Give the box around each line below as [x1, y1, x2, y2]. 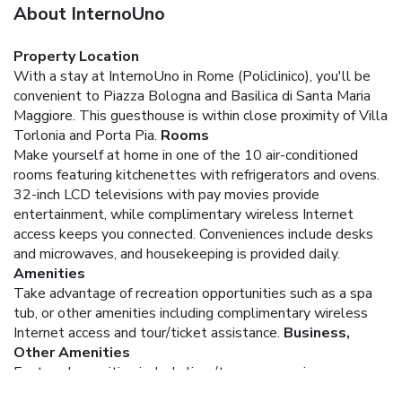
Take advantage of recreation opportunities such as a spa [13, 283, 372, 303]
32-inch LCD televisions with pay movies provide [13, 184, 319, 205]
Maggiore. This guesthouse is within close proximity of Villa [13, 105, 388, 126]
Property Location [13, 46, 139, 66]
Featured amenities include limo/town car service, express [13, 362, 377, 382]
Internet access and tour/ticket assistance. [13, 322, 280, 343]
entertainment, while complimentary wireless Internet [13, 204, 354, 224]
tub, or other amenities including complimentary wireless [13, 302, 368, 323]
